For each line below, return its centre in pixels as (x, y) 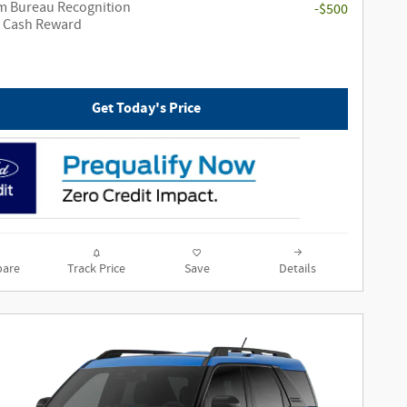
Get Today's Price (146, 109)
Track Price (96, 269)
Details (298, 269)
